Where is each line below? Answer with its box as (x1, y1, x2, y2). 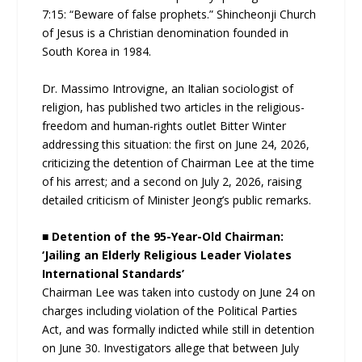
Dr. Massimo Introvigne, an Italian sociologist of (42, 80, 294, 96)
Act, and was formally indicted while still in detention (42, 321, 315, 337)
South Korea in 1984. (42, 44, 152, 60)
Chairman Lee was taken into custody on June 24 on (42, 284, 316, 300)
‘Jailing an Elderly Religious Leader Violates (42, 246, 293, 263)
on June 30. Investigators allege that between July (42, 339, 300, 356)
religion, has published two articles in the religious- (42, 99, 305, 115)
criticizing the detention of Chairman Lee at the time (42, 154, 315, 170)
